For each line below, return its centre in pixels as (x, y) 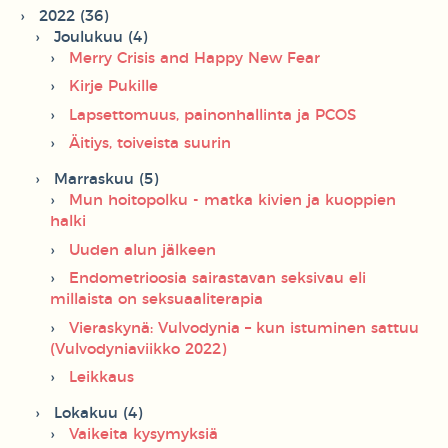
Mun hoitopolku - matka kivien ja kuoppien (232, 201)
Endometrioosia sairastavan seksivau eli (217, 279)
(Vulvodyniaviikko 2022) (138, 349)
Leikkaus (101, 378)
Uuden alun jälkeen (142, 250)
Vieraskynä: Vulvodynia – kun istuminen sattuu (244, 328)
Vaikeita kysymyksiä (143, 435)
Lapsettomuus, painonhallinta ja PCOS (212, 115)
